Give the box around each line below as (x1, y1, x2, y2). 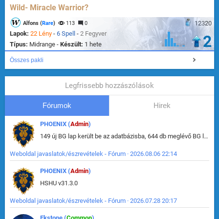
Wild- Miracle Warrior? (10, 3, 88, 13)
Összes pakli (10, 57, 44, 64)
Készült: (60, 41, 85, 48)
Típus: (10, 41, 29, 48)
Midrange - (29, 41, 60, 48)
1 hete (85, 41, 102, 48)
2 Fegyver (80, 30, 107, 38)
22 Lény (30, 30, 52, 38)
